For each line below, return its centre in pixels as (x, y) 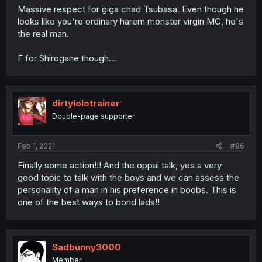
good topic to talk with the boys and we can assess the (128, 177)
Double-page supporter (93, 116)
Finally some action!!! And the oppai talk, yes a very (120, 165)
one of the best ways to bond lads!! (89, 202)
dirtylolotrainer (86, 103)
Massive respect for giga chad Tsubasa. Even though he (131, 9)
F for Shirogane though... (67, 58)
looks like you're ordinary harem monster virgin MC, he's (130, 21)
